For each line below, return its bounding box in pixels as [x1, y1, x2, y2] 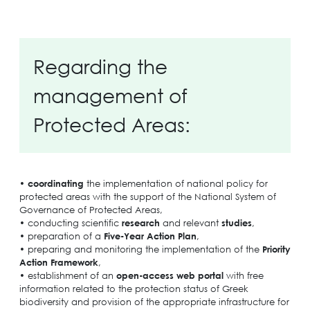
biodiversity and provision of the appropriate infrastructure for [19, 295, 289, 307]
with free [223, 269, 264, 281]
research [121, 217, 160, 228]
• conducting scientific [19, 217, 122, 228]
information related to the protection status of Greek [19, 282, 248, 294]
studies [221, 217, 252, 228]
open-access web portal [116, 269, 224, 281]
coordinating [27, 177, 84, 189]
